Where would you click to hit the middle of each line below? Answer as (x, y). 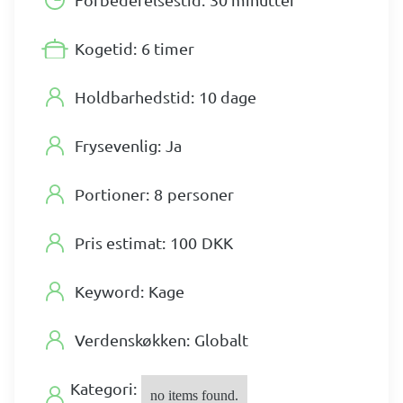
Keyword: (109, 291)
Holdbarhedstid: (134, 97)
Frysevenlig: (118, 146)
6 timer (168, 49)
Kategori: (103, 389)
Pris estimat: (120, 243)
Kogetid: (106, 49)
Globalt (221, 340)
